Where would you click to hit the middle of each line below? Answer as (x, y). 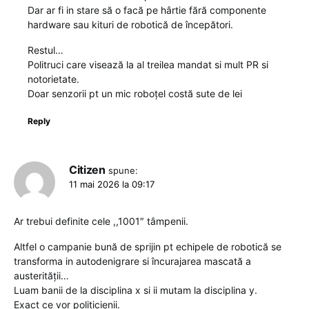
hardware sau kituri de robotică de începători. (130, 24)
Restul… (46, 50)
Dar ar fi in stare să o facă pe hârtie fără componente (147, 10)
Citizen (87, 170)
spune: (123, 170)
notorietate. (53, 79)
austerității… (41, 276)
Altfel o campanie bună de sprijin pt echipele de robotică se (148, 247)
